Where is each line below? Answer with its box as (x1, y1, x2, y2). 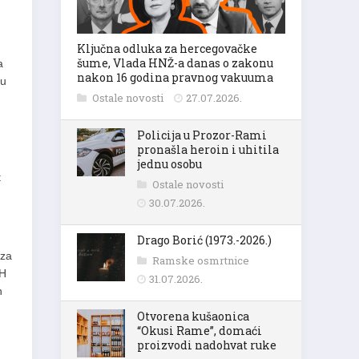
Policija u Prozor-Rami (137, 127, 267, 143)
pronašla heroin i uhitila (137, 142, 279, 157)
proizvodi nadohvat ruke (137, 337, 276, 353)
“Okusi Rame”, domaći (137, 323, 262, 338)
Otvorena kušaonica (137, 309, 249, 324)
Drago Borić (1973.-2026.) (137, 232, 272, 248)
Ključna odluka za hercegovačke (77, 41, 257, 56)
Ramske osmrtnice (152, 253, 249, 268)
